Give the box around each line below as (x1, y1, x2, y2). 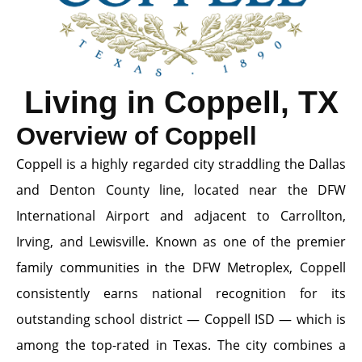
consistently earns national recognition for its (16, 284, 346, 302)
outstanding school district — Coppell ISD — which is (16, 310, 346, 328)
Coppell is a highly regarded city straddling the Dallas (16, 155, 346, 173)
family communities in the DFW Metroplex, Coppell (16, 259, 346, 276)
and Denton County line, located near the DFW (16, 181, 346, 199)
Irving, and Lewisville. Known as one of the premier (16, 233, 346, 250)
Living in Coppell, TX (23, 85, 339, 120)
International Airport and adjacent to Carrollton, (16, 207, 346, 225)
